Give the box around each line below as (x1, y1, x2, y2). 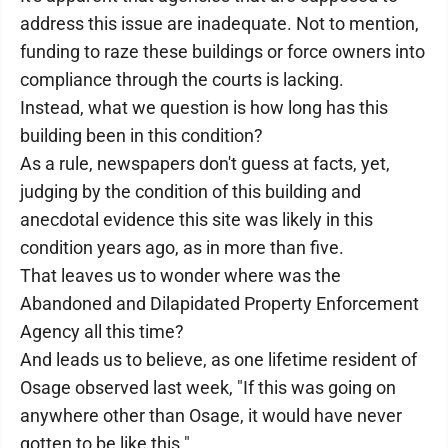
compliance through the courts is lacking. (20, 69, 344, 90)
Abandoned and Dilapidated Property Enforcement (20, 293, 419, 314)
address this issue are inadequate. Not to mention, (20, 13, 419, 34)
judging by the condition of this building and (20, 181, 361, 202)
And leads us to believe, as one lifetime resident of (20, 349, 417, 370)
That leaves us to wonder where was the (20, 265, 341, 286)
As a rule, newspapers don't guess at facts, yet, (20, 153, 390, 174)
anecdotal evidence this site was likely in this (20, 209, 373, 230)
